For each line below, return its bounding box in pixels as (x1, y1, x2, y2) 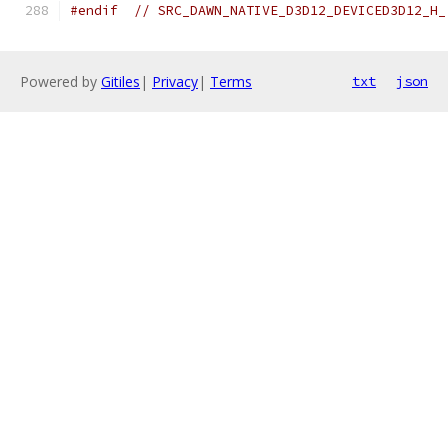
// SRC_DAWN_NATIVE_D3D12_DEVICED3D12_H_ (134, 2, 446, 19)
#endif (70, 2, 118, 19)
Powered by (20, 72, 101, 91)
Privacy (152, 72, 198, 91)
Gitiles (101, 72, 140, 91)
